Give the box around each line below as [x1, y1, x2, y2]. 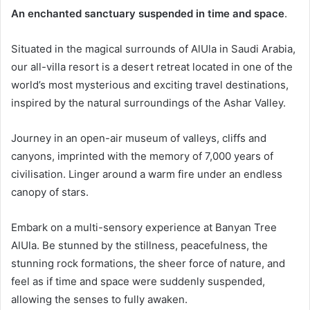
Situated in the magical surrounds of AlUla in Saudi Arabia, [11, 42, 295, 55]
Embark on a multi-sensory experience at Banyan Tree [11, 220, 277, 234]
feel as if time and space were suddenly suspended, [11, 274, 265, 288]
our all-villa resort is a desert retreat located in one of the [11, 60, 293, 73]
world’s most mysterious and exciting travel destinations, [11, 77, 289, 91]
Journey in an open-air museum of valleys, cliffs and [11, 131, 266, 145]
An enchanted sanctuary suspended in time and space [11, 6, 284, 20]
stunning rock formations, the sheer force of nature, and [11, 256, 285, 270]
